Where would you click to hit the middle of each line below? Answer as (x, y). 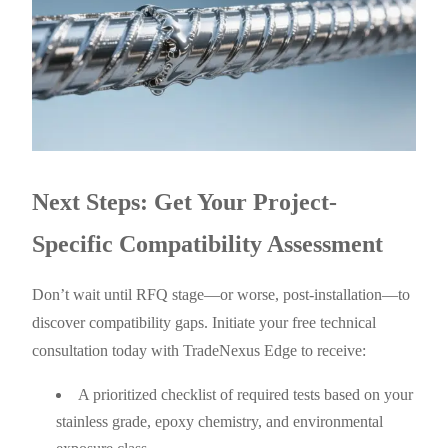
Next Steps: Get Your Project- (185, 202)
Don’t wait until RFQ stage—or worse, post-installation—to (221, 295)
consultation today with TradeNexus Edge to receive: (199, 351)
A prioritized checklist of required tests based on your (246, 395)
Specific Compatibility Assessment (208, 244)
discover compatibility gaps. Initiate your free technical (204, 323)
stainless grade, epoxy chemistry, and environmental (220, 422)
